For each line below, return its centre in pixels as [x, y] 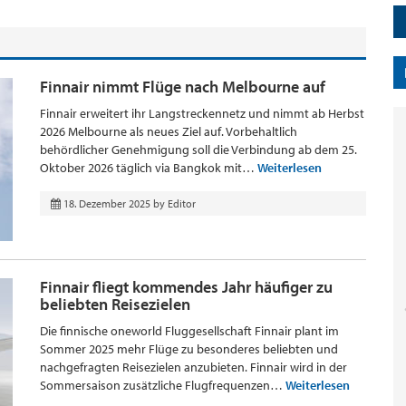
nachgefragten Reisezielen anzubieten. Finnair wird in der [193, 367]
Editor [182, 203]
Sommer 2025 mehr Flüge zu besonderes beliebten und [189, 349]
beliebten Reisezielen [115, 304]
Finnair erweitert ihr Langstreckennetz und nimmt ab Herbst [202, 113]
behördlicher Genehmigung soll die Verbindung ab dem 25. [198, 150]
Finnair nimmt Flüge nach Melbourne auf [183, 87]
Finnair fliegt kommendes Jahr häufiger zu [186, 287]
